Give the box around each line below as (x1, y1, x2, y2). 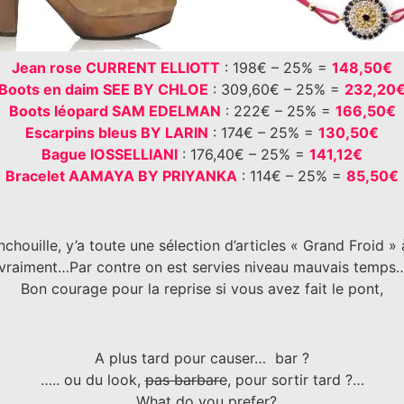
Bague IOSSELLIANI (41, 145, 178, 164)
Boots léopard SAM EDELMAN (8, 102, 221, 121)
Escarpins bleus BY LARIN (25, 124, 208, 142)
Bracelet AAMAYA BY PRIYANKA (5, 167, 237, 186)
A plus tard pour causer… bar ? (95, 348, 309, 367)
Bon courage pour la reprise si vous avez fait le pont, (21, 280, 383, 298)
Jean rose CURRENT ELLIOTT (12, 59, 220, 78)
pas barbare (144, 370, 227, 389)
